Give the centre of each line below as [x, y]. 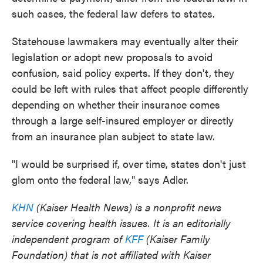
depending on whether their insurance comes [116, 104]
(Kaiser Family [177, 239]
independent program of [68, 239]
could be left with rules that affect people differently [130, 88]
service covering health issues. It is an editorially [121, 223]
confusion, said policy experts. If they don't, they [123, 73]
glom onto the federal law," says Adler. [100, 179]
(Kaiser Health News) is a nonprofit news [127, 207]
